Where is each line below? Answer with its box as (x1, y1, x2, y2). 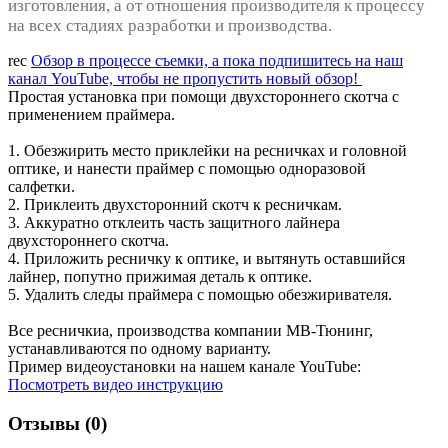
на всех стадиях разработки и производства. (8, 15, 332, 35)
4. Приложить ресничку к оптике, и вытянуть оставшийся (8, 249, 405, 267)
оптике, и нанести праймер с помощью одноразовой (8, 159, 366, 177)
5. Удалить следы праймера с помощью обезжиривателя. (8, 285, 392, 303)
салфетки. (8, 177, 79, 195)
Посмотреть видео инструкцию (8, 375, 223, 393)
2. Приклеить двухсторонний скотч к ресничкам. (8, 195, 346, 213)
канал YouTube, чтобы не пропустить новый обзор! (8, 69, 362, 87)
